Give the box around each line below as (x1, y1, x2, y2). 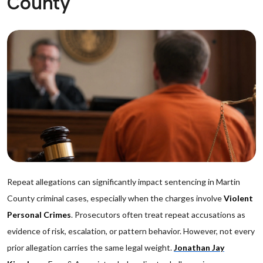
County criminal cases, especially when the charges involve (7, 193, 224, 203)
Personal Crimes (7, 210, 71, 220)
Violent (224, 193, 253, 203)
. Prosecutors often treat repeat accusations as (71, 210, 245, 220)
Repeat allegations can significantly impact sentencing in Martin (7, 177, 240, 187)
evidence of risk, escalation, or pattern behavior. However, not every (7, 226, 255, 236)
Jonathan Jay (174, 242, 224, 252)
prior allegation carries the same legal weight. (7, 242, 174, 252)
